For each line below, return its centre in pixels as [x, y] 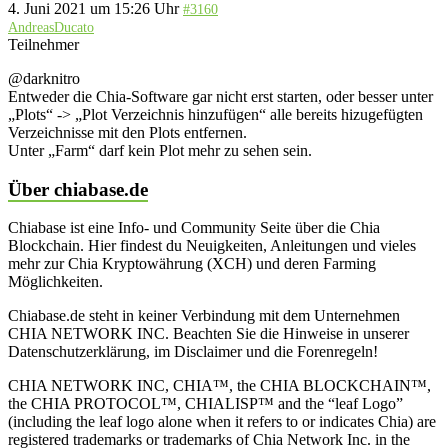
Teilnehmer [43, 44]
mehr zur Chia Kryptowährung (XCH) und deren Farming [192, 264]
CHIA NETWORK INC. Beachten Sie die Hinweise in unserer [208, 334]
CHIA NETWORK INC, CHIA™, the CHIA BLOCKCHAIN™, [219, 386]
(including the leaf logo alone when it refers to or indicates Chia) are [222, 422]
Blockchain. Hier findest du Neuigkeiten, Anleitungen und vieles [212, 246]
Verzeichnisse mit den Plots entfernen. [127, 132]
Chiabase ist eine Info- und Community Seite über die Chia [194, 228]
